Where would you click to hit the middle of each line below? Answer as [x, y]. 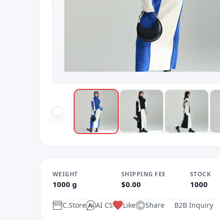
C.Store [74, 205]
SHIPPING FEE [144, 174]
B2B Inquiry [194, 205]
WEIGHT [65, 174]
